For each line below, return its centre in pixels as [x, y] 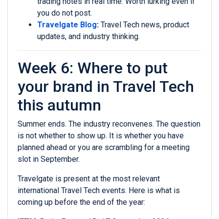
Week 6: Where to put [93, 68]
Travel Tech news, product [144, 25]
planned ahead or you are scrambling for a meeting [104, 148]
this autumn [59, 105]
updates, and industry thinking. [88, 37]
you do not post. [65, 13]
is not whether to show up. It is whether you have [101, 136]
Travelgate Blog [67, 25]
